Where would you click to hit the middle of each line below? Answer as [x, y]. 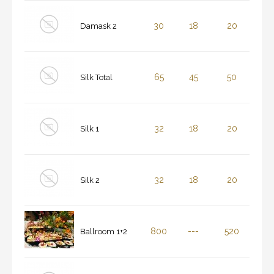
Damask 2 [98, 26]
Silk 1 [90, 129]
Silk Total [96, 78]
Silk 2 [90, 180]
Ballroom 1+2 [104, 232]
